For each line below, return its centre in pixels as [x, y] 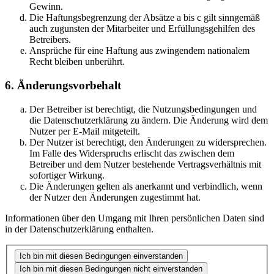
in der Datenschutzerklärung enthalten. [79, 229]
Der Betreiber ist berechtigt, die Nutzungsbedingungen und [143, 109]
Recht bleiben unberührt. [77, 62]
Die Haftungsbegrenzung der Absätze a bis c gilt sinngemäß [145, 18]
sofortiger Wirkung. [67, 175]
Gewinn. [46, 7]
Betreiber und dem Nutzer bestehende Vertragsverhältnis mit [145, 164]
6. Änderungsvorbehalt [63, 86]
